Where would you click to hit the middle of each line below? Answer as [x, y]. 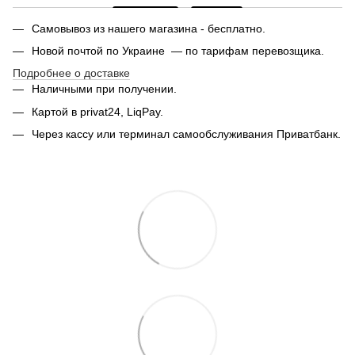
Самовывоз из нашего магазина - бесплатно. [149, 28]
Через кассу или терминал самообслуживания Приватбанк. [186, 134]
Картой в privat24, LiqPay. [97, 111]
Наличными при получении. [104, 89]
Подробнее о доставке [71, 73]
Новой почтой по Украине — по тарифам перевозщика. [178, 50]
